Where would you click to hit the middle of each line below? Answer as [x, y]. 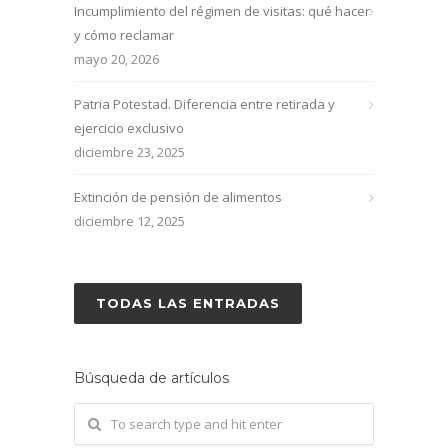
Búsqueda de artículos [151, 378]
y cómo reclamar [124, 35]
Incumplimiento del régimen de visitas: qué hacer [222, 11]
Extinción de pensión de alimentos [178, 197]
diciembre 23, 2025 [129, 152]
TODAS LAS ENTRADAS [188, 303]
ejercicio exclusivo [129, 128]
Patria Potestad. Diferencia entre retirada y [204, 104]
